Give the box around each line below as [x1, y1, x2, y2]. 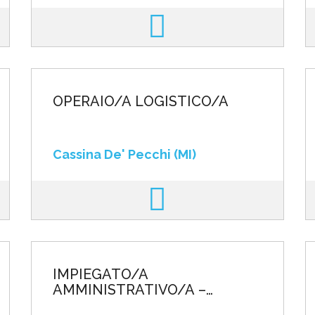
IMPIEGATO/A [52, 266, 148, 283]
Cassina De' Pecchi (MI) [52, 147, 196, 162]
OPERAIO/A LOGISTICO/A [52, 93, 229, 110]
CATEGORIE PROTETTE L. [52, 297, 226, 314]
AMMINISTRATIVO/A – [52, 281, 206, 298]
